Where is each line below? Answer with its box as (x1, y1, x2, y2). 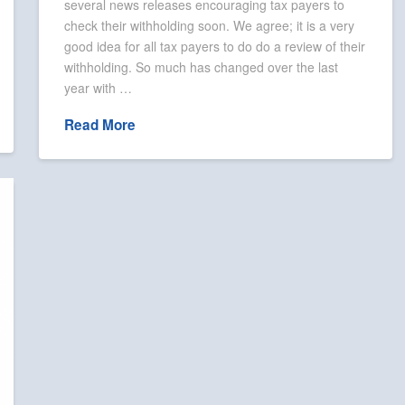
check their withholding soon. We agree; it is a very (64, 15, 355, 34)
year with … (64, 78, 133, 97)
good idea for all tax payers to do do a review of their (64, 36, 366, 55)
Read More (64, 115, 137, 136)
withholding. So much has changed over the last (64, 57, 339, 76)
